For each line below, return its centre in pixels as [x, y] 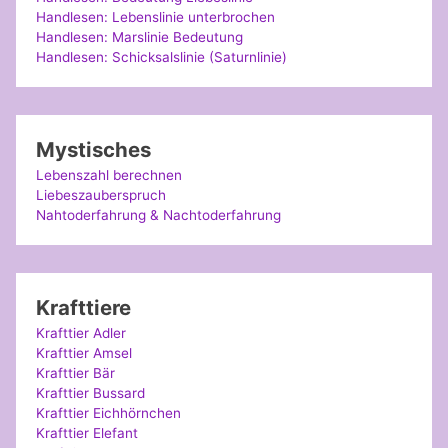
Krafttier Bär [76, 372]
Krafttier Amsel [84, 352]
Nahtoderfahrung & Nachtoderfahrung [159, 214]
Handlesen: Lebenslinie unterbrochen [156, 17]
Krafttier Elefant [87, 432]
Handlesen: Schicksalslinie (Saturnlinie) [162, 57]
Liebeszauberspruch [101, 194]
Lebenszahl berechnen [109, 174]
